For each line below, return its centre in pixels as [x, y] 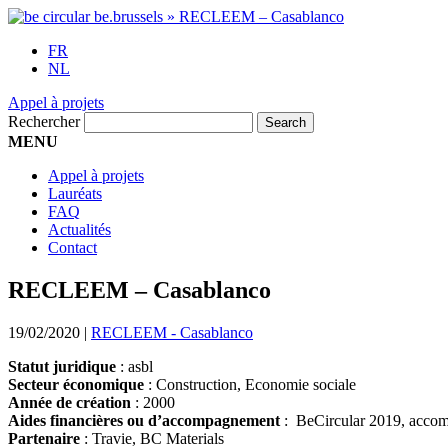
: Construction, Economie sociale [250, 384]
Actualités [79, 229]
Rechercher [44, 121]
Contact [72, 247]
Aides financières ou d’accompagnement [144, 420]
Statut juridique [62, 366]
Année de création [69, 402]
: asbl [134, 366]
